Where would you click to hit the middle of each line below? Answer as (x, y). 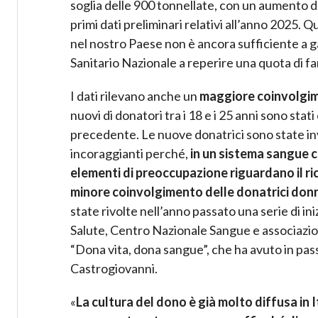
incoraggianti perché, (130, 154)
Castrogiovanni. (114, 269)
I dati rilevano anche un (135, 96)
